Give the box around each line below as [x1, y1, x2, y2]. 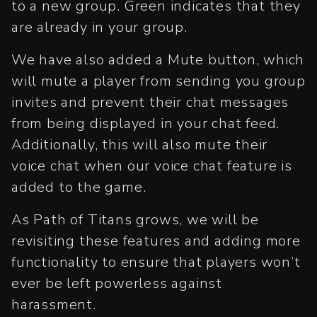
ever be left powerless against [11, 273, 222, 293]
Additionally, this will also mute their [11, 134, 268, 154]
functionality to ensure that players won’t [11, 252, 301, 272]
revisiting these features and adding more [11, 231, 301, 250]
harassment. [11, 294, 96, 314]
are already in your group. [11, 17, 188, 37]
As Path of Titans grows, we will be [11, 209, 259, 229]
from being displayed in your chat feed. [11, 113, 280, 133]
